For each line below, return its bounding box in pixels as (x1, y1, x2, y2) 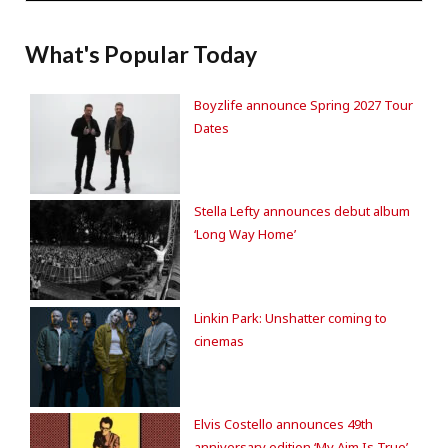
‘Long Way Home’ (194, 225, 296, 244)
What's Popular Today (25, 39, 257, 68)
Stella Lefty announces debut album (194, 202, 410, 221)
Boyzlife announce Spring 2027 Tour (194, 95, 413, 114)
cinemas (194, 331, 244, 350)
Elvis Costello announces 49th (194, 415, 373, 434)
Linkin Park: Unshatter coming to (194, 308, 387, 327)
